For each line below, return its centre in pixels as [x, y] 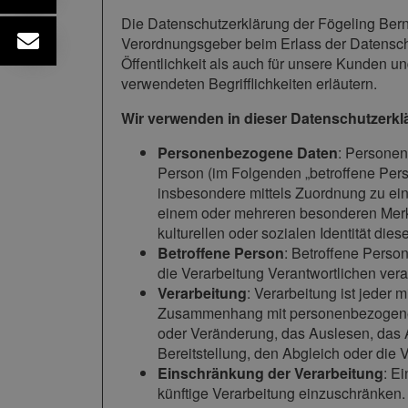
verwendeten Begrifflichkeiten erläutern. [249, 84]
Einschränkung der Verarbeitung [270, 373]
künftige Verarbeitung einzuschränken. [281, 393]
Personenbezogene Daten [248, 153]
